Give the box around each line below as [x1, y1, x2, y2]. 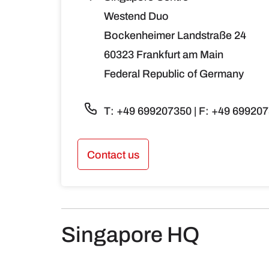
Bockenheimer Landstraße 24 [104, 29, 246, 41]
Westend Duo [104, 10, 169, 22]
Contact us [86, 148, 139, 161]
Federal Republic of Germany [104, 67, 244, 80]
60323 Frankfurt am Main [104, 48, 223, 61]
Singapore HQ [61, 222, 199, 247]
